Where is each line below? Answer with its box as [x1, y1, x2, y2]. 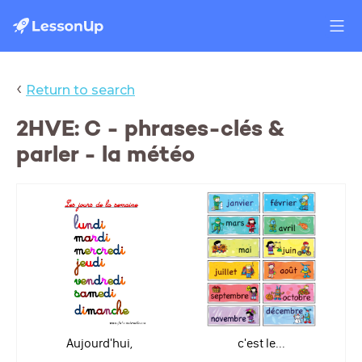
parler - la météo [16, 141, 195, 168]
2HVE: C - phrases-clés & [16, 115, 284, 142]
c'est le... [237, 335, 285, 351]
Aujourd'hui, [66, 335, 136, 351]
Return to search [26, 82, 135, 98]
